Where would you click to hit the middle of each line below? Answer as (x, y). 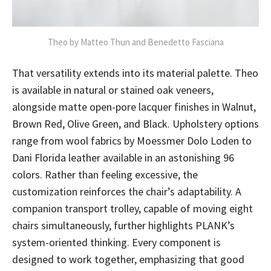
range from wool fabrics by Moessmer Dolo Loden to (132, 141)
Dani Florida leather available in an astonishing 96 (123, 158)
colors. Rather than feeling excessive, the (105, 175)
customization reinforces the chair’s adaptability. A (127, 191)
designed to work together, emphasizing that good (128, 259)
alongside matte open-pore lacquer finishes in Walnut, (134, 107)
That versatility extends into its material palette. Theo (135, 73)
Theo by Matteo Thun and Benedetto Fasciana (135, 42)
